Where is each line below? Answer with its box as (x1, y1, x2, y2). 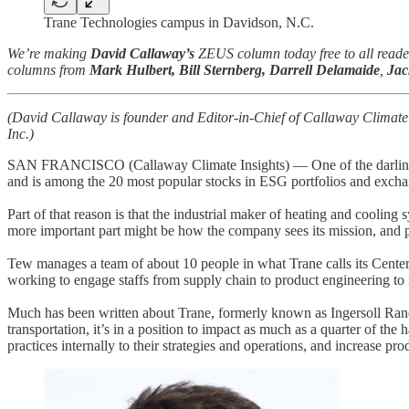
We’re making (7, 45, 90, 61)
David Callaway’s (90, 45, 194, 61)
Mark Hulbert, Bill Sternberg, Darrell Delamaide (89, 61, 380, 78)
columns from (7, 61, 89, 78)
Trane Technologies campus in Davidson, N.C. (44, 14, 314, 30)
